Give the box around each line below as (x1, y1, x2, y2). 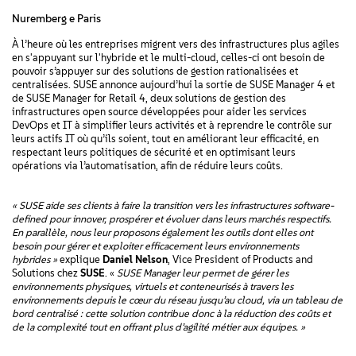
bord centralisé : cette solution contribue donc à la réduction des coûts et (12, 308, 331, 319)
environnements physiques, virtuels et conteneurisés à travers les (12, 281, 293, 292)
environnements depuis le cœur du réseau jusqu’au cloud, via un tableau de (12, 294, 342, 306)
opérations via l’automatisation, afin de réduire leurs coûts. (12, 160, 283, 172)
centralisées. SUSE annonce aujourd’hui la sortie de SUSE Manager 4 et (12, 79, 335, 91)
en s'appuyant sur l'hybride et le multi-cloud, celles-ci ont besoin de (12, 52, 325, 64)
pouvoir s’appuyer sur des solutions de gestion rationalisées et (12, 65, 299, 77)
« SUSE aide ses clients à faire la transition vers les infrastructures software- (12, 199, 334, 211)
